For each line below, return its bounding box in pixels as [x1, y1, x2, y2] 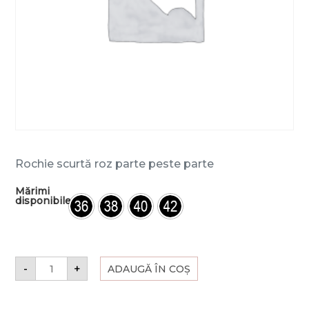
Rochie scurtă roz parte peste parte [15, 157, 215, 171]
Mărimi [15, 185, 50, 198]
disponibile [15, 195, 72, 208]
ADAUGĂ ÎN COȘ [108, 262, 191, 275]
